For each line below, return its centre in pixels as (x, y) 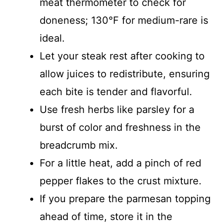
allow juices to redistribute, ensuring (125, 74)
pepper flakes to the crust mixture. (121, 181)
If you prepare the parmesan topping (125, 199)
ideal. (52, 38)
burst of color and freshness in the (120, 127)
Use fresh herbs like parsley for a (117, 110)
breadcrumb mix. (79, 145)
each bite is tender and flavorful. (116, 92)
